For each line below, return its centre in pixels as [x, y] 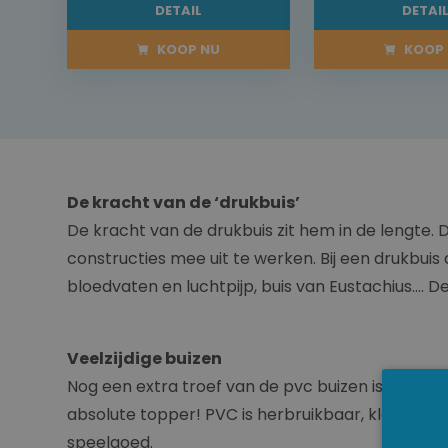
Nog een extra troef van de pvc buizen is [227, 386]
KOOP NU [186, 49]
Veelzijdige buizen [144, 358]
